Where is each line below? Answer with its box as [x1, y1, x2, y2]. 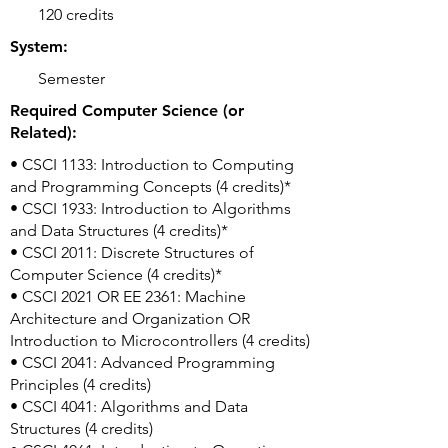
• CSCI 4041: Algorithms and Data [10, 397, 248, 416]
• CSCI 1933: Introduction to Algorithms [10, 199, 291, 218]
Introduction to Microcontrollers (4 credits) [10, 331, 310, 350]
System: [10, 37, 68, 56]
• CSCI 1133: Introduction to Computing [10, 155, 294, 174]
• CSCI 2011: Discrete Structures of [10, 243, 254, 262]
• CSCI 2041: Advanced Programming [10, 353, 275, 372]
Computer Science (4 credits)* [10, 265, 222, 284]
